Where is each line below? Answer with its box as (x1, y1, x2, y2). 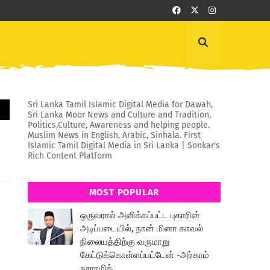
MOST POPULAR (89, 187, 160, 198)
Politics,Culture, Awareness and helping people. (28, 120, 210, 130)
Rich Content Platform (28, 151, 112, 161)
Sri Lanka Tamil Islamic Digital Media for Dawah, (28, 99, 213, 110)
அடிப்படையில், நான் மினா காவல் (80, 223, 203, 234)
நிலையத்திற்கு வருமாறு (80, 236, 169, 247)
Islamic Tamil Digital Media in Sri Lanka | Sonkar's (28, 140, 220, 151)
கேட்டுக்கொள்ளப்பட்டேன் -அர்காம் (80, 250, 209, 260)
